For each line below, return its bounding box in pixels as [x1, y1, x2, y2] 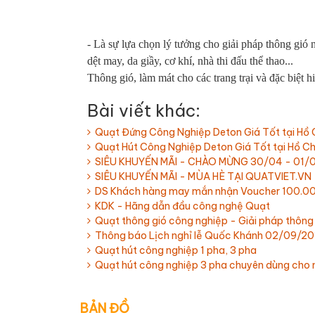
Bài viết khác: [87, 99, 200, 121]
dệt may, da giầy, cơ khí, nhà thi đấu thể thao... [87, 54, 293, 67]
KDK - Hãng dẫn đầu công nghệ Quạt [91, 199, 270, 212]
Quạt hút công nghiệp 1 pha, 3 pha [91, 243, 257, 257]
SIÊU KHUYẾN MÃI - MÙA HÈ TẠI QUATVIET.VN [91, 169, 311, 183]
